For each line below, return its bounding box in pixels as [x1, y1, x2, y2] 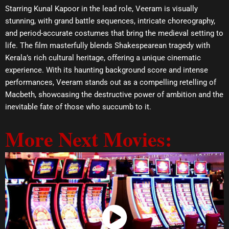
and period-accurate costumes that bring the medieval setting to [5, 28, 223, 38]
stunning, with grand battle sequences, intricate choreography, [5, 16, 215, 26]
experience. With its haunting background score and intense [5, 65, 208, 75]
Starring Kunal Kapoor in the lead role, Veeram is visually [5, 4, 198, 13]
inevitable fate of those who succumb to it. [5, 102, 151, 111]
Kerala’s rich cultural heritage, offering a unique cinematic [5, 53, 201, 62]
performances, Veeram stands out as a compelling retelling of [5, 77, 216, 87]
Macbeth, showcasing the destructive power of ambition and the [5, 89, 223, 99]
